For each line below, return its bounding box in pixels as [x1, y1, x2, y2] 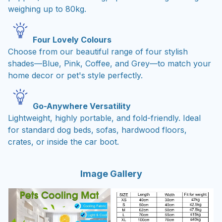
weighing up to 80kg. [8, 3, 86, 14]
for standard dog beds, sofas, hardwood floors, [8, 125, 187, 135]
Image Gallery [80, 168, 142, 179]
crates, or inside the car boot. [8, 137, 119, 147]
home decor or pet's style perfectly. [8, 70, 143, 80]
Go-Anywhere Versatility [33, 101, 131, 111]
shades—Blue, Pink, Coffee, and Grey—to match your [8, 58, 211, 68]
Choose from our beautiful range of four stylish [8, 47, 188, 56]
